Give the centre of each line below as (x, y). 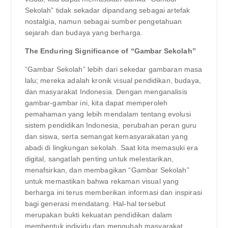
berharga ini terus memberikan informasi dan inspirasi (113, 193)
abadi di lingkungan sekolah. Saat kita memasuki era (111, 148)
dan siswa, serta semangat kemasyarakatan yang (106, 137)
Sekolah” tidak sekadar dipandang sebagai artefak (107, 10)
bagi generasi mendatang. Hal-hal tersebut (95, 204)
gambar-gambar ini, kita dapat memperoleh (96, 103)
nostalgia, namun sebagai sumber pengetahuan (103, 21)
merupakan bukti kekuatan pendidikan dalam (98, 215)
